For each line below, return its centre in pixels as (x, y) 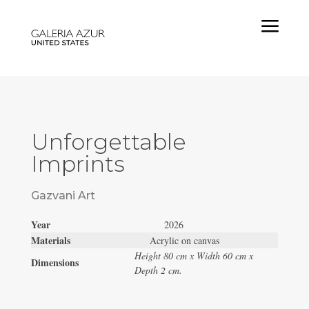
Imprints (78, 164)
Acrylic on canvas (184, 240)
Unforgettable (108, 142)
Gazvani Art (63, 196)
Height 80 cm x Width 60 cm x (193, 256)
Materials (90, 240)
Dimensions (54, 262)
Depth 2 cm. (158, 270)
